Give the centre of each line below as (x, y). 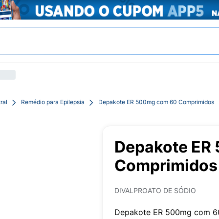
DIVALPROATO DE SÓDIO (155, 190)
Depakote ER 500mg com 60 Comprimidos (156, 102)
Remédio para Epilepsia (53, 102)
